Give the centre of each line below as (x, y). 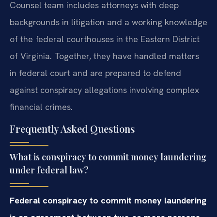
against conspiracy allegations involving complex (104, 90)
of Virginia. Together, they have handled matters (104, 56)
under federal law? (49, 170)
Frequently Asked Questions (72, 129)
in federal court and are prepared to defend (95, 73)
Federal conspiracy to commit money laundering (108, 200)
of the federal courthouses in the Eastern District (105, 39)
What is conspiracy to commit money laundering (108, 157)
